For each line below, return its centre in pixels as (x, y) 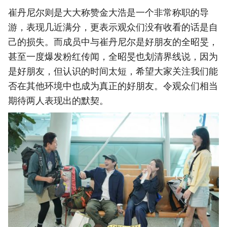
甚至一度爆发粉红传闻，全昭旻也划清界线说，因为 (113, 56)
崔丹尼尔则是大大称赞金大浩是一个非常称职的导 (108, 12)
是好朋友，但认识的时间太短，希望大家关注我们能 (113, 71)
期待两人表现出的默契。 (58, 100)
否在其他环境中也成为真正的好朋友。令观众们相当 (113, 86)
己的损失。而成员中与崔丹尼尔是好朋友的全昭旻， (113, 42)
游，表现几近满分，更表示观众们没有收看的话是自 (113, 27)
